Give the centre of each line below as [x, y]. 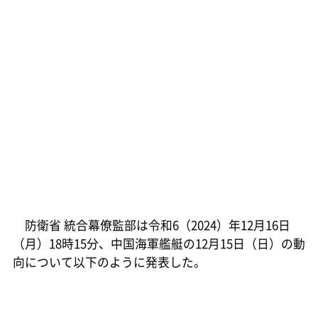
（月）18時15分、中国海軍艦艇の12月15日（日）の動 [159, 243]
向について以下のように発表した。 [109, 262]
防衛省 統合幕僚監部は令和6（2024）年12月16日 [151, 225]
